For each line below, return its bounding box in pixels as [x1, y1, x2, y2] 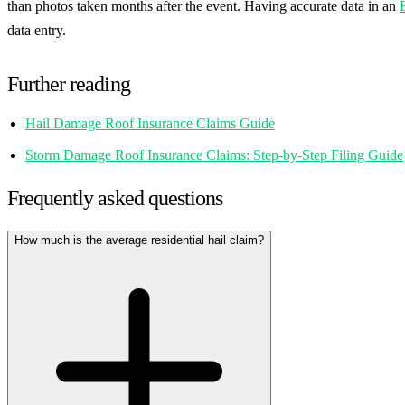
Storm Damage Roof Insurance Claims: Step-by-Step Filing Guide [25, 147, 403, 164]
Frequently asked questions [7, 186, 223, 211]
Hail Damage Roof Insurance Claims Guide [25, 116, 275, 132]
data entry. [7, 23, 66, 39]
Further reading [7, 72, 130, 97]
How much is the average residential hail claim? [14, 233, 264, 248]
